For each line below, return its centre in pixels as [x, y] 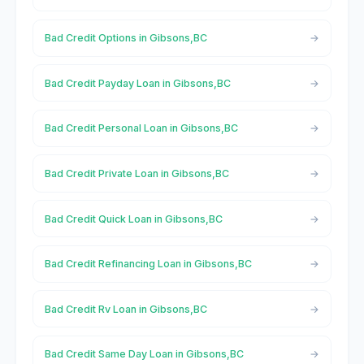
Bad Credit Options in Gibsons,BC [126, 38]
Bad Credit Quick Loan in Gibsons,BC [133, 219]
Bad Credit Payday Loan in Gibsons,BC [137, 83]
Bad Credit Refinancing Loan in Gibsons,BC [148, 264]
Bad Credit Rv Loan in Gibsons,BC [126, 309]
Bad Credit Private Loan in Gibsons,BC [136, 173]
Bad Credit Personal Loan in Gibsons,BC [141, 128]
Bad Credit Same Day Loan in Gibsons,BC [144, 354]
